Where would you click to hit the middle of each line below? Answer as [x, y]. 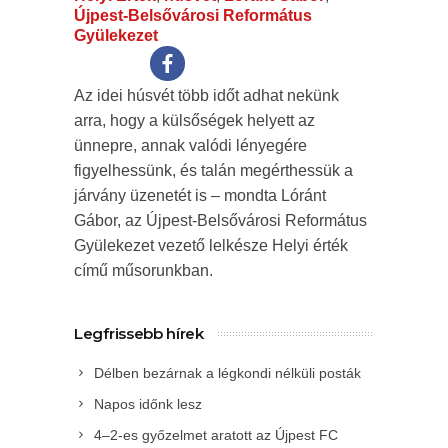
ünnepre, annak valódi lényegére [190, 145]
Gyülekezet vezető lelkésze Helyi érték [211, 245]
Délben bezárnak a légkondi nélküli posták [227, 372]
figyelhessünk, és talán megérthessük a [213, 170]
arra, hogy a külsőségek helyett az [194, 120]
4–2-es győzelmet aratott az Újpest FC [216, 434]
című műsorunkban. [143, 270]
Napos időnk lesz [148, 403]
